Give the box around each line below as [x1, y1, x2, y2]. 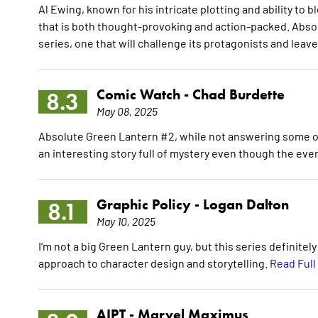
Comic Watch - [96, 86, 192, 104]
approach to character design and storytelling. [38, 256, 270, 270]
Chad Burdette [192, 86, 285, 104]
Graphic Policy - [96, 196, 203, 214]
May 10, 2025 [96, 214, 155, 229]
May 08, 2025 [96, 104, 158, 119]
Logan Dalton [202, 196, 289, 214]
